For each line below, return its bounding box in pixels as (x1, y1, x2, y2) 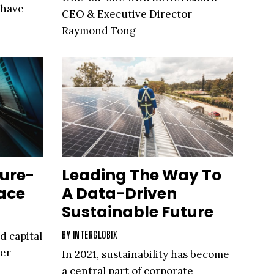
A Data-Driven (62, 182, 177, 204)
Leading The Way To (62, 164, 221, 186)
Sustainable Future (62, 201, 213, 223)
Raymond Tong (62, 24, 136, 38)
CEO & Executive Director (62, 7, 192, 21)
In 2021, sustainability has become (62, 247, 229, 261)
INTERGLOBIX (72, 228, 117, 240)
